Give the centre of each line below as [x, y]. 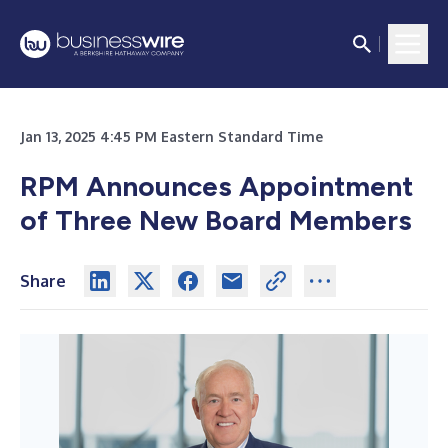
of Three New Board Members [216, 220]
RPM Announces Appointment [216, 186]
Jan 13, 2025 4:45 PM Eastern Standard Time [171, 136]
